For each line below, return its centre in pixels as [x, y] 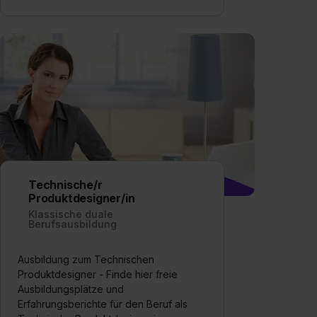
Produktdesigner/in [82, 198]
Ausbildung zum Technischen [86, 259]
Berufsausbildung [73, 224]
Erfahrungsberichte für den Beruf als [103, 304]
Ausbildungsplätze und [71, 289]
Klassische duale [71, 214]
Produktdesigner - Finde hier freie [98, 274]
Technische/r [65, 184]
